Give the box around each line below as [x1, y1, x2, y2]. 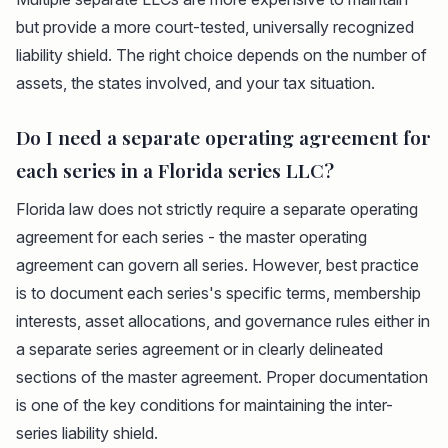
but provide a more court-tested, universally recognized [16, 17, 414, 38]
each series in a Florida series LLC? [16, 157, 334, 184]
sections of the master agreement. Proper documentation [16, 367, 428, 388]
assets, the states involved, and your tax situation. [16, 73, 375, 94]
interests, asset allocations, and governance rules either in [16, 311, 430, 332]
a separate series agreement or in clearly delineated [16, 339, 383, 360]
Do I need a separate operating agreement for [16, 124, 431, 151]
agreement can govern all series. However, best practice [16, 255, 419, 276]
